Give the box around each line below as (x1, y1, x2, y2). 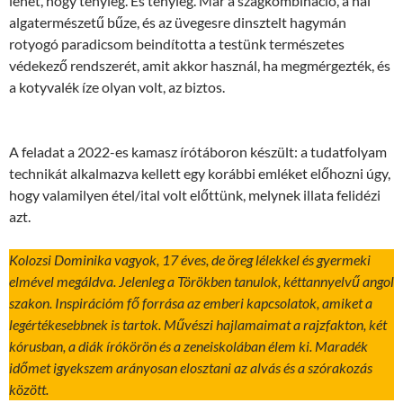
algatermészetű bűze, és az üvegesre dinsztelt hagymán (9, 13, 346, 31)
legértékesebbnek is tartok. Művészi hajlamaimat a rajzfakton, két (9, 316, 387, 333)
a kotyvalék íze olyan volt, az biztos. (9, 78, 225, 95)
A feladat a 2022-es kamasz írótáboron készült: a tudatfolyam (9, 143, 387, 160)
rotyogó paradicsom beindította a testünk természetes (9, 35, 345, 52)
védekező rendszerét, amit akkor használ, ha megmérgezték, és (9, 57, 390, 74)
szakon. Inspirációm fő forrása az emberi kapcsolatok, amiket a (9, 294, 372, 311)
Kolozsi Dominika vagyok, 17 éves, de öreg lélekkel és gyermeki (9, 251, 371, 268)
